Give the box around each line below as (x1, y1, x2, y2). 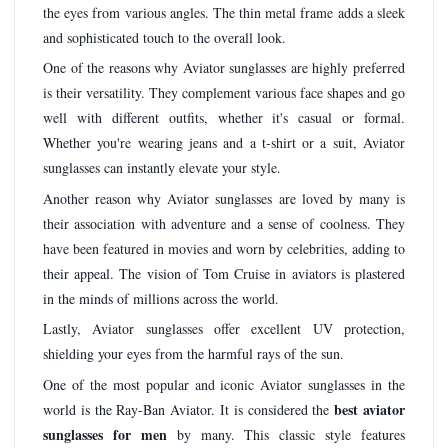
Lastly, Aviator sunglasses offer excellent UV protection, (43, 319, 405, 339)
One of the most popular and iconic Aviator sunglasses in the (43, 374, 405, 394)
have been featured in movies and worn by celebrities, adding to (43, 238, 405, 258)
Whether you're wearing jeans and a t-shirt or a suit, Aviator (43, 133, 405, 153)
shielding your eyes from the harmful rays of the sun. (43, 344, 344, 364)
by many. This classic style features (176, 424, 405, 444)
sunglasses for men (43, 423, 177, 445)
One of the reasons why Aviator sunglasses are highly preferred (43, 58, 405, 78)
